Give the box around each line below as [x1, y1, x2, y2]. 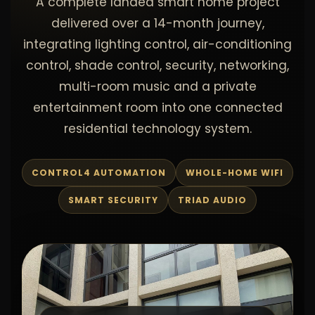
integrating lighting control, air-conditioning [23, 36, 292, 53]
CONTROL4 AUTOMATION [32, 167, 166, 179]
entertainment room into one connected [32, 99, 283, 116]
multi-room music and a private [58, 78, 257, 95]
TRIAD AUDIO [177, 194, 247, 206]
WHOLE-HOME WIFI [185, 167, 283, 179]
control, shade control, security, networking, [26, 57, 289, 74]
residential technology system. [63, 120, 252, 137]
